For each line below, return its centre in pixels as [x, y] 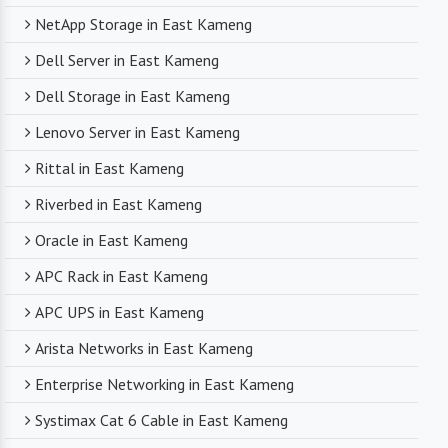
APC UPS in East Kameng [119, 312]
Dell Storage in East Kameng [132, 96]
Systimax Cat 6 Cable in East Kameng [161, 420]
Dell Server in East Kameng [127, 60]
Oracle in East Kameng [111, 240]
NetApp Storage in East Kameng [143, 24]
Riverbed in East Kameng [118, 204]
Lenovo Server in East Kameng [137, 132]
